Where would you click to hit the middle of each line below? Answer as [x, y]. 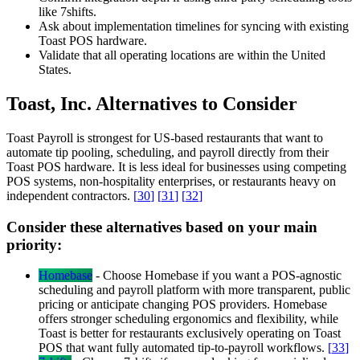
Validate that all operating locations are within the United [182, 55]
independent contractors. [70, 195]
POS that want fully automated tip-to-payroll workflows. [183, 348]
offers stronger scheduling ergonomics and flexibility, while [188, 319]
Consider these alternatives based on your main [162, 227]
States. [55, 70]
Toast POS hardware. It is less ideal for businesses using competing [176, 166]
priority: [34, 244]
